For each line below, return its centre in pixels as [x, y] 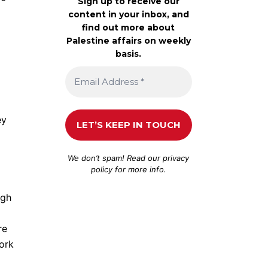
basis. [129, 54]
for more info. [139, 169]
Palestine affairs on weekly [128, 40]
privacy [176, 158]
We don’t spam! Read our [115, 158]
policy [101, 169]
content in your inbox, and [128, 14]
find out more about [129, 27]
